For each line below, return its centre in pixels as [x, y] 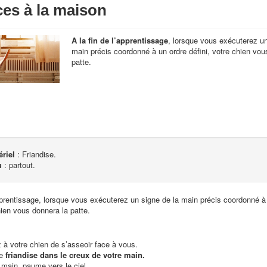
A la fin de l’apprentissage [120, 40]
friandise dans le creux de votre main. [75, 255]
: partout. [19, 165]
